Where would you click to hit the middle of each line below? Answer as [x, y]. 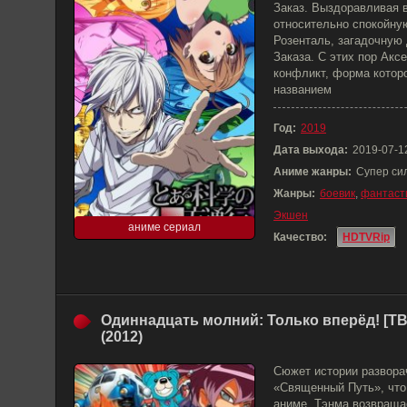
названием [303, 89]
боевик [338, 194]
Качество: [300, 237]
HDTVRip [366, 237]
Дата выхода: [311, 150]
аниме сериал [164, 227]
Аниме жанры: [313, 172]
